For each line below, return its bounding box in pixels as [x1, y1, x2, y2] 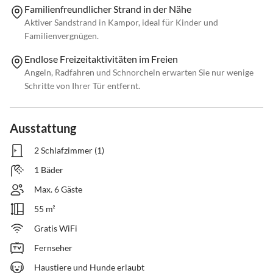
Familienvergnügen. [24, 30, 99, 41]
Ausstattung [10, 121, 76, 136]
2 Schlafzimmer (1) [34, 145, 104, 156]
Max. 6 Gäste [34, 184, 82, 195]
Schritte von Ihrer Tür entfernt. [24, 80, 140, 91]
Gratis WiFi [34, 223, 77, 234]
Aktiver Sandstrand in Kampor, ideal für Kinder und [24, 17, 218, 28]
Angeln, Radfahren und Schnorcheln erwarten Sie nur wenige [24, 67, 253, 78]
